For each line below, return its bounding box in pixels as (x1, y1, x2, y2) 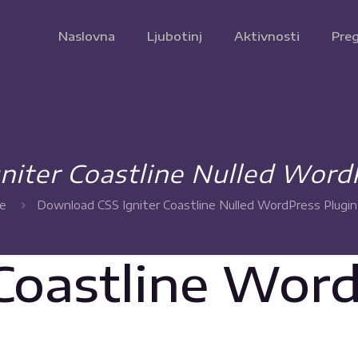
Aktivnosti (234, 29, 300, 43)
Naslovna (58, 29, 115, 43)
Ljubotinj (147, 29, 202, 43)
